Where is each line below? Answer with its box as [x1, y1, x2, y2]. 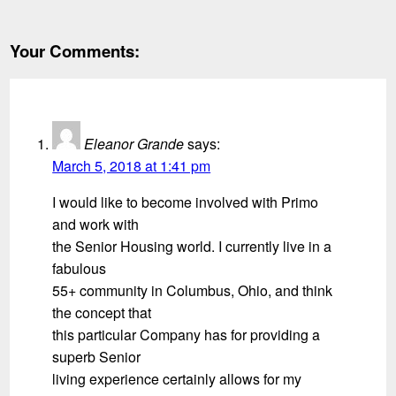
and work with [52, 213, 140, 234]
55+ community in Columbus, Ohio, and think [52, 279, 333, 301]
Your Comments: [10, 38, 141, 63]
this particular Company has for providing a [52, 324, 321, 345]
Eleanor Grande [84, 133, 185, 154]
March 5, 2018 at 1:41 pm [52, 155, 211, 176]
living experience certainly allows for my [52, 368, 302, 389]
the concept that [52, 301, 152, 323]
